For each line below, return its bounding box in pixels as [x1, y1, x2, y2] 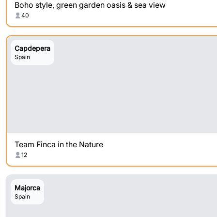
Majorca [15, 184, 40, 192]
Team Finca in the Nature [15, 139, 103, 149]
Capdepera [15, 44, 50, 52]
